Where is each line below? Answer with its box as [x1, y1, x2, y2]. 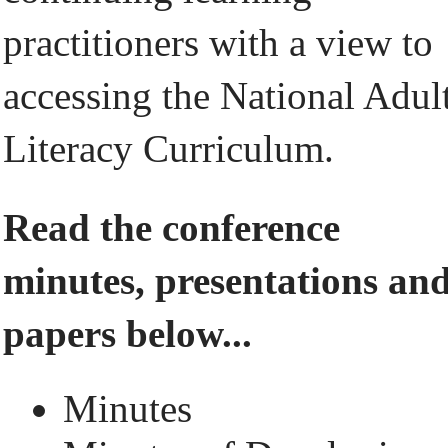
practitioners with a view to [3, 21, 433, 64]
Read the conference [3, 206, 340, 249]
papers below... [3, 312, 252, 355]
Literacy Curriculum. [3, 127, 334, 170]
